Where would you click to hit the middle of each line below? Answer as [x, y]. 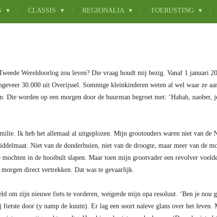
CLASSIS [43, 10]
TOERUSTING [173, 10]
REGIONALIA [104, 10]
